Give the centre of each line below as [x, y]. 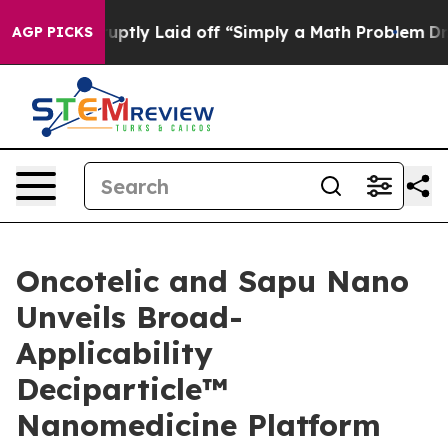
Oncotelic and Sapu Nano [212, 281]
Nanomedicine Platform [198, 425]
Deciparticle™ [122, 389]
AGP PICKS [52, 32]
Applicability [114, 353]
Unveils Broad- [129, 317]
